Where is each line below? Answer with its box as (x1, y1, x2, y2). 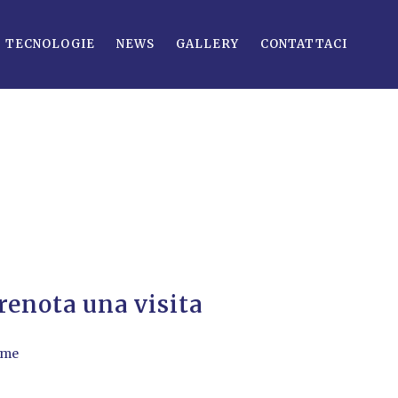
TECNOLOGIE (5, 36, 95, 52)
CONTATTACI (260, 36, 347, 52)
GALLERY (176, 36, 239, 52)
